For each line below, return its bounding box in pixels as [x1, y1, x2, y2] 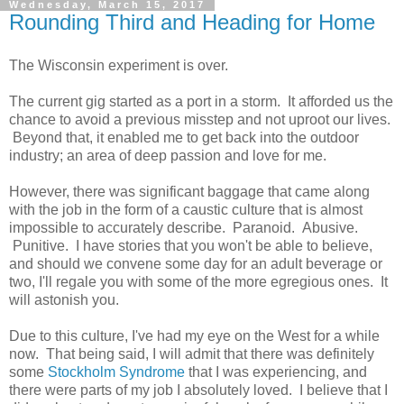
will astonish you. [9, 292, 119, 308]
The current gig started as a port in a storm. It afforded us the [9, 94, 393, 109]
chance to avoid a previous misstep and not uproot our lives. [9, 112, 390, 127]
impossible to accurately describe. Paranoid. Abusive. [9, 220, 358, 235]
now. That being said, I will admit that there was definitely [9, 346, 374, 362]
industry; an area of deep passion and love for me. [9, 148, 334, 163]
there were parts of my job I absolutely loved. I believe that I [9, 382, 388, 398]
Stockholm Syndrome [48, 364, 185, 380]
